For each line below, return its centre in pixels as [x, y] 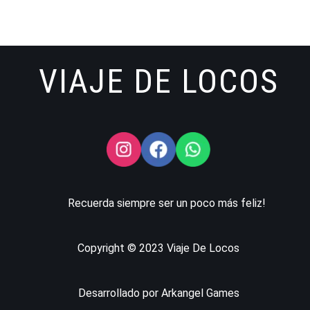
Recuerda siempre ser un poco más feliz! [167, 203]
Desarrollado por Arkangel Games [158, 293]
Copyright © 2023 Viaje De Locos [158, 248]
